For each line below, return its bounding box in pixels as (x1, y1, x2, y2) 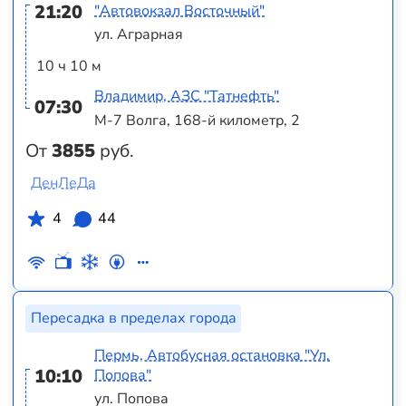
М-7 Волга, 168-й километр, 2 (94, 110, 301, 130)
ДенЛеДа (30, 172, 96, 193)
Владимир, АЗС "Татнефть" (94, 86, 280, 107)
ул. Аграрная (94, 24, 184, 44)
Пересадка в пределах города (30, 308, 237, 329)
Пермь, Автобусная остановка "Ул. (94, 344, 331, 365)
